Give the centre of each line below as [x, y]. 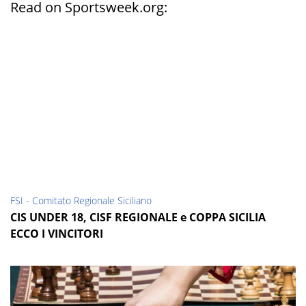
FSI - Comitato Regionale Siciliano [81, 201]
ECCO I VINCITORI [57, 234]
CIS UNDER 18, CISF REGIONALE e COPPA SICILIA [138, 218]
